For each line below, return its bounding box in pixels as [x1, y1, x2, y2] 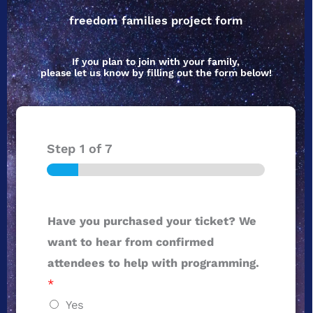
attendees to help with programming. [48, 256, 259, 270]
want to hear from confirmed [48, 235, 214, 249]
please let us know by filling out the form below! [40, 66, 272, 78]
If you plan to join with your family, [72, 55, 240, 67]
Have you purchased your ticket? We [48, 214, 256, 228]
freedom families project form [68, 13, 243, 27]
